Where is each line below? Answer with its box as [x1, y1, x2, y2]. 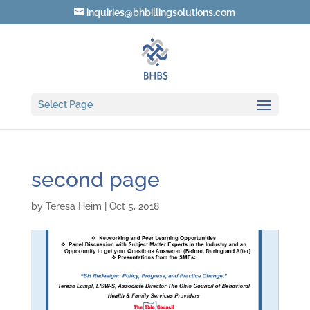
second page [30, 167, 160, 192]
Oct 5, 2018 [109, 201, 159, 212]
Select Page [37, 99, 93, 110]
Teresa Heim [45, 201, 102, 212]
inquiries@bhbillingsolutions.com [86, 7, 236, 18]
